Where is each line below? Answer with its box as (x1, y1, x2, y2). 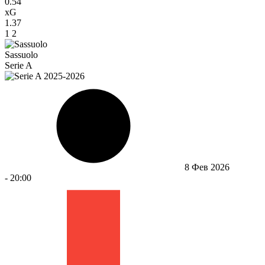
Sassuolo (5, 49, 38, 60)
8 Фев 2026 (185, 161, 230, 172)
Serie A (5, 60, 33, 70)
